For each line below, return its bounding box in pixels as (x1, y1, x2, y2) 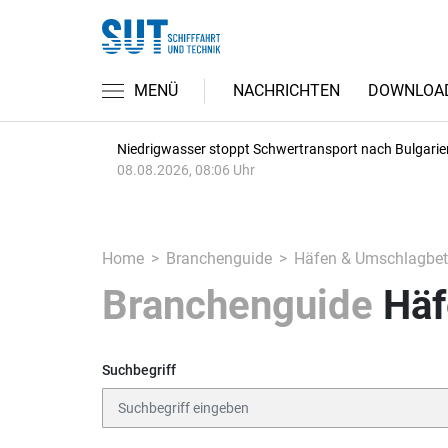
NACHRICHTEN (233, 81, 340, 100)
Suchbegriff (102, 362, 176, 378)
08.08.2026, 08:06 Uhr (117, 162, 255, 178)
